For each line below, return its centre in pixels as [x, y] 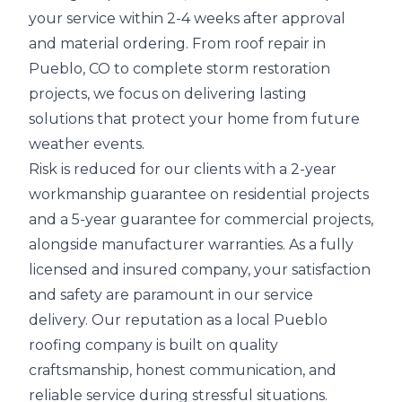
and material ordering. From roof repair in [177, 44]
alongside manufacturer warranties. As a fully [191, 245]
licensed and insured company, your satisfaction [200, 270]
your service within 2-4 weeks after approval [187, 18]
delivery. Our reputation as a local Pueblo [178, 320]
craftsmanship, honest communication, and [183, 370]
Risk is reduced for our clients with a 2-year [183, 169]
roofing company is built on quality [153, 345]
